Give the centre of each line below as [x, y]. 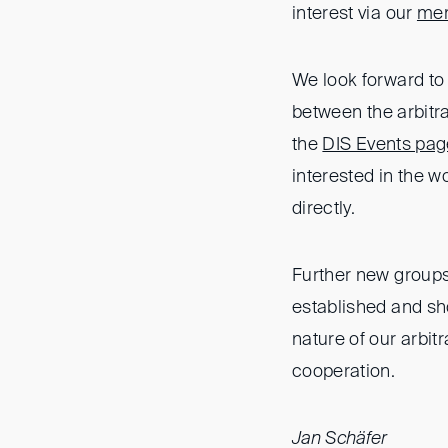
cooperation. [344, 372]
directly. [326, 209]
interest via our [354, 14]
